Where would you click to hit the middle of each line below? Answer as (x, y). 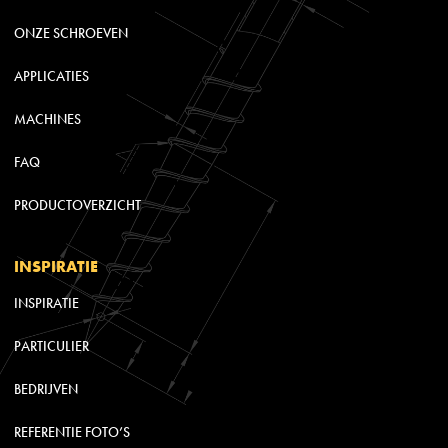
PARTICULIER (51, 346)
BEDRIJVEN (45, 389)
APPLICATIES (51, 76)
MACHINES (47, 119)
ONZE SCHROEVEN (70, 33)
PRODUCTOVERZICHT (77, 205)
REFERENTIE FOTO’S (71, 432)
